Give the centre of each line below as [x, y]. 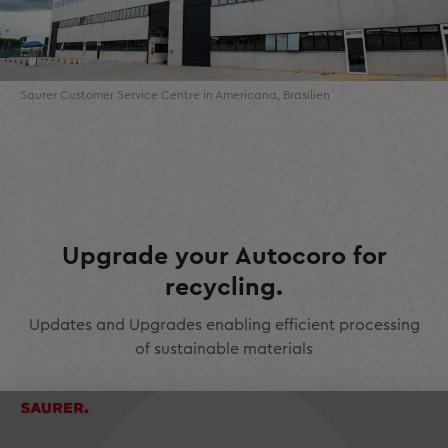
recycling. [224, 288]
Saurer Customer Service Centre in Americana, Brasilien [175, 95]
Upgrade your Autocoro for [224, 257]
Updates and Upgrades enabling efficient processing [224, 325]
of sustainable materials [224, 349]
